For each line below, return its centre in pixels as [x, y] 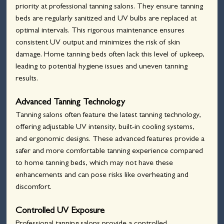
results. [27, 79]
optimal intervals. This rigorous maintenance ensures [101, 31]
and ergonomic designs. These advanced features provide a [111, 140]
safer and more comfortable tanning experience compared [110, 152]
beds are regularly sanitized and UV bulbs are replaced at [107, 19]
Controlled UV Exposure [60, 212]
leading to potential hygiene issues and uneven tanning [103, 67]
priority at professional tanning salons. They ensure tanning [110, 7]
